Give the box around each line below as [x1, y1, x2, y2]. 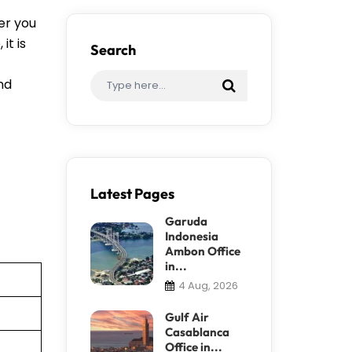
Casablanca [164, 324, 229, 339]
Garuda [164, 213, 207, 229]
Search [90, 40, 136, 59]
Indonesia [164, 228, 218, 244]
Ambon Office [164, 243, 240, 258]
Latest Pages [90, 184, 174, 203]
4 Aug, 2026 [178, 277, 238, 293]
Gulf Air [164, 309, 209, 324]
